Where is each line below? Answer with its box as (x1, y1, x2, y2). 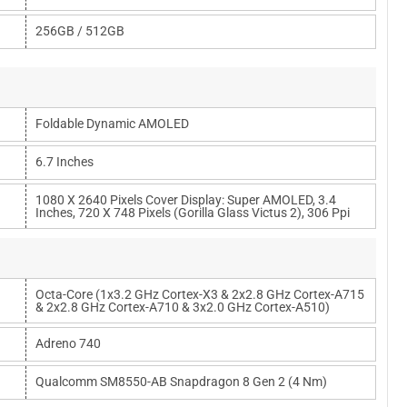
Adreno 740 (35, 336, 101, 351)
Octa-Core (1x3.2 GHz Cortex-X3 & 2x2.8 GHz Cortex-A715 (35, 287, 364, 302)
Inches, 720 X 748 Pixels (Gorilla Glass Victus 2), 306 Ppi (35, 205, 350, 220)
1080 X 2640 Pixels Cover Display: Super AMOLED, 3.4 (35, 193, 336, 207)
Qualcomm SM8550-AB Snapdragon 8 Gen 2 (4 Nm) (35, 374, 327, 389)
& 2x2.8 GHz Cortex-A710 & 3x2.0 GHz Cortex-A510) (35, 300, 330, 314)
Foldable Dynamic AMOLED (35, 116, 189, 131)
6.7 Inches (35, 154, 94, 169)
